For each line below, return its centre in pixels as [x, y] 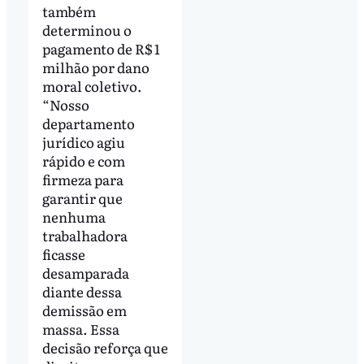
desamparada [85, 273]
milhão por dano [95, 67]
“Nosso [65, 105]
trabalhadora [84, 236]
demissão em [84, 310]
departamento [88, 123]
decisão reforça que [105, 348]
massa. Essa [80, 329]
